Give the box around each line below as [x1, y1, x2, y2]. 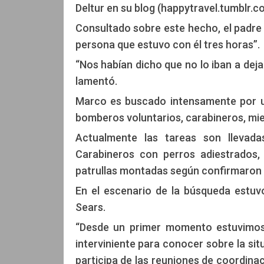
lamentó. [75, 74, 117, 87]
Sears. [75, 200, 105, 213]
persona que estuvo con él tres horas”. [75, 38, 260, 51]
